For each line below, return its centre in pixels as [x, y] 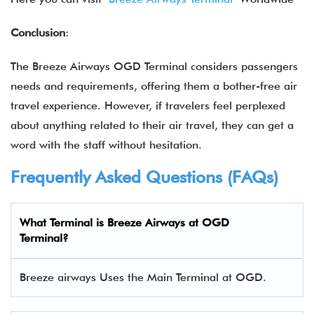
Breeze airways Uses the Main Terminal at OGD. [143, 277]
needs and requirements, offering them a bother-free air [154, 86]
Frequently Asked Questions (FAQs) [144, 177]
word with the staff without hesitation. [106, 145]
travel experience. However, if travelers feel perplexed [148, 105]
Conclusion [38, 33]
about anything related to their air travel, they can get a [152, 125]
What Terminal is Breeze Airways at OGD [124, 223]
